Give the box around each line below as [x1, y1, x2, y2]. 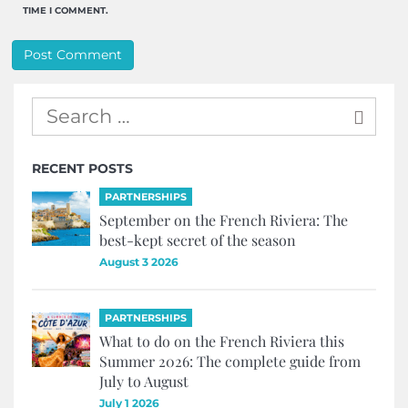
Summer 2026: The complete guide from [99, 352, 361, 372]
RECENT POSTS [32, 159, 133, 177]
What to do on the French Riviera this [99, 331, 344, 352]
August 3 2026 [99, 255, 178, 270]
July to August [99, 372, 189, 392]
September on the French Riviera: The [99, 210, 348, 230]
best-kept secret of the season [99, 230, 296, 250]
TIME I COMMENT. [23, 4, 108, 16]
